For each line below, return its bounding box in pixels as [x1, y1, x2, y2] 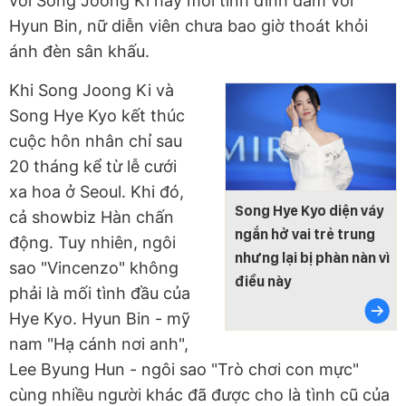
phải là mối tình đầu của [9, 284, 190, 304]
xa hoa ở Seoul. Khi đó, [9, 182, 184, 202]
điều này [235, 272, 291, 290]
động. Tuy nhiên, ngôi [9, 233, 176, 253]
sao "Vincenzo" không [9, 258, 179, 278]
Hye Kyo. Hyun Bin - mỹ [9, 309, 190, 329]
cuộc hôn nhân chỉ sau [9, 131, 182, 151]
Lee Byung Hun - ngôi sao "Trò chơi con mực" [9, 360, 359, 380]
